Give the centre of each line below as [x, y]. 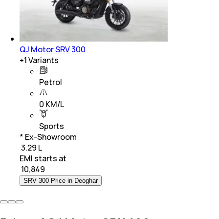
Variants [43, 60]
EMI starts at [43, 158]
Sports [52, 126]
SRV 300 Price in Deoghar [61, 180]
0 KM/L [52, 104]
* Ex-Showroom [48, 137]
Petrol [51, 82]
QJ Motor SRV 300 [53, 49]
